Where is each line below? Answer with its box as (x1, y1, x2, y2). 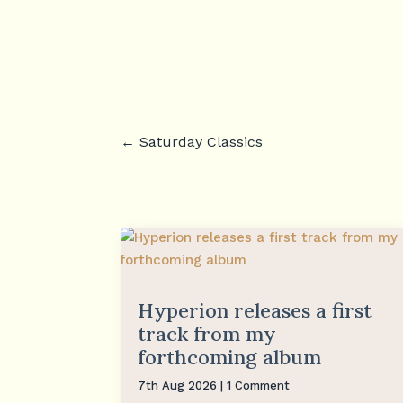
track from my (138, 320, 277, 346)
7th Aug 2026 (138, 378, 218, 392)
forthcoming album (138, 344, 322, 370)
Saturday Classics (139, 132, 264, 150)
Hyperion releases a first (138, 297, 372, 323)
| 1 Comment (217, 378, 291, 392)
